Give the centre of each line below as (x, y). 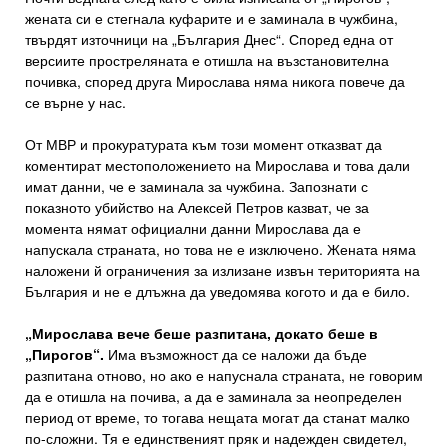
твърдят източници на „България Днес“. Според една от (209, 39)
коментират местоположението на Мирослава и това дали (217, 165)
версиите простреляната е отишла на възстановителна (207, 60)
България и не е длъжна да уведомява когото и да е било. (217, 291)
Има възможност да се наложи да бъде (235, 354)
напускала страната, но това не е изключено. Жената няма (220, 249)
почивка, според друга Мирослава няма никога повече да (215, 81)
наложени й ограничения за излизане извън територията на (222, 270)
